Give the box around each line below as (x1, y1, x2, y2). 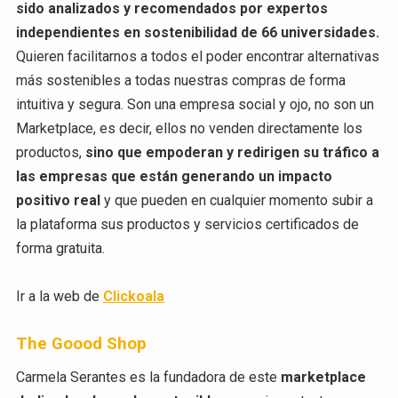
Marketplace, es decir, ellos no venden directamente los (15, 119, 362, 137)
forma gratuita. (15, 239, 105, 257)
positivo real (15, 191, 100, 209)
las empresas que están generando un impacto (15, 167, 332, 185)
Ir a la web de (15, 288, 103, 306)
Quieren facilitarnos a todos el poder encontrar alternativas (15, 47, 379, 65)
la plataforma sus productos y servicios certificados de (15, 215, 359, 233)
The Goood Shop (15, 334, 147, 354)
